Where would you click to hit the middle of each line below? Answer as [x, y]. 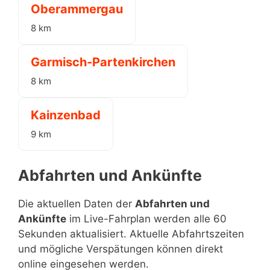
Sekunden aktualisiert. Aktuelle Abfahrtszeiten [131, 234]
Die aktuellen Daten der [77, 203]
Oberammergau [77, 9]
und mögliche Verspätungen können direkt [121, 249]
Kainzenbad [66, 115]
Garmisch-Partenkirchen [103, 62]
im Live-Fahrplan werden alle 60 [146, 218]
